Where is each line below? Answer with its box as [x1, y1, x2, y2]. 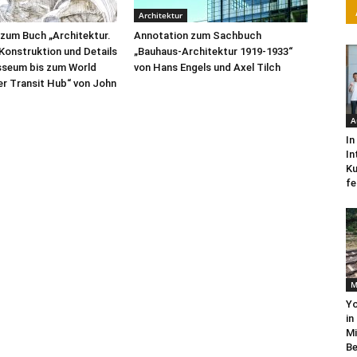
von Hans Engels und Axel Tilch [134, 61, 280, 73]
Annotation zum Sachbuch [134, 29, 261, 41]
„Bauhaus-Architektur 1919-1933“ [134, 45, 292, 57]
